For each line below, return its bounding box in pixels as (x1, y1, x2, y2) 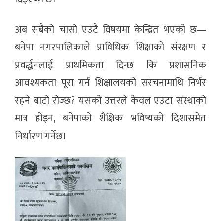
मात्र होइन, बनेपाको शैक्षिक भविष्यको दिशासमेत (15, 110, 206, 127)
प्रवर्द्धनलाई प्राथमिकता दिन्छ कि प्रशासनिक (15, 57, 206, 74)
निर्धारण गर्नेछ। (15, 128, 67, 145)
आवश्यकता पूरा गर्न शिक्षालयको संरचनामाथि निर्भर (15, 74, 206, 92)
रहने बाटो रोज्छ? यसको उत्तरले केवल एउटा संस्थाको (15, 92, 206, 110)
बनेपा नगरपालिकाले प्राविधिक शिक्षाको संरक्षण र (15, 39, 206, 56)
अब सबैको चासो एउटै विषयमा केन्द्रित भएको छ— (15, 21, 206, 38)
